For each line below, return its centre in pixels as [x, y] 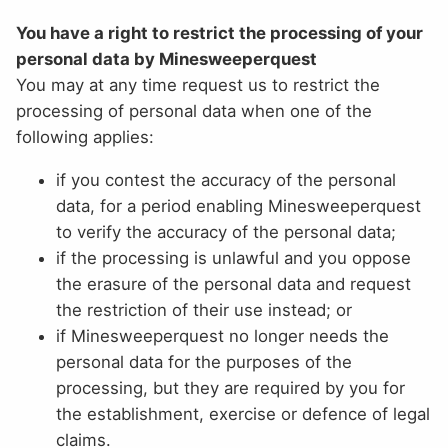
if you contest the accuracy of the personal [226, 180]
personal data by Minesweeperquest [166, 59]
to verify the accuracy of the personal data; [226, 232]
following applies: [85, 137]
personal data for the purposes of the [204, 362]
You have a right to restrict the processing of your [219, 33]
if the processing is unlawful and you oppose [233, 258]
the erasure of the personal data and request [233, 284]
